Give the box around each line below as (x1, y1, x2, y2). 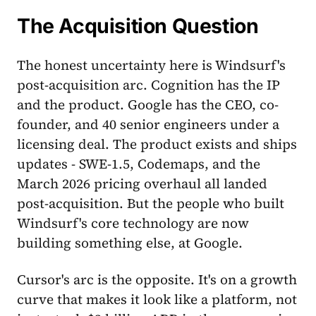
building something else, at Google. (17, 233, 243, 253)
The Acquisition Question (17, 13, 259, 39)
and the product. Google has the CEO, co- (17, 95, 279, 114)
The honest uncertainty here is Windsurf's (17, 56, 286, 75)
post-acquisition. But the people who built (17, 194, 284, 213)
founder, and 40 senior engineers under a (17, 115, 279, 134)
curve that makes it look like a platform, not (17, 289, 297, 308)
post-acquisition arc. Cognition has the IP (17, 75, 280, 95)
